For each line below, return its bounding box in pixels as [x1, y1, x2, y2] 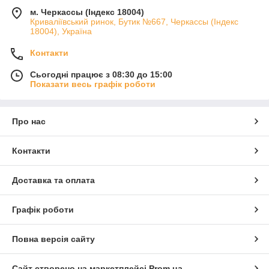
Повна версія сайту [12, 234, 95, 244]
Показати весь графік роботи [30, 79, 156, 89]
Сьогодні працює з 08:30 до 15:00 [30, 70, 172, 80]
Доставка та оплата [12, 175, 95, 186]
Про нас [12, 116, 46, 127]
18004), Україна [30, 26, 92, 37]
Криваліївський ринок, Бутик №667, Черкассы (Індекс [30, 17, 238, 27]
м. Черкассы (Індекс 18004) [30, 7, 144, 17]
